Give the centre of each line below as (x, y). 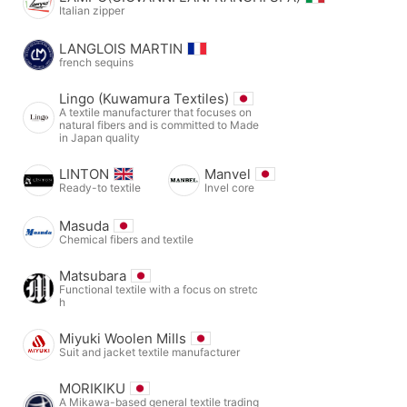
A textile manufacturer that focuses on (155, 112)
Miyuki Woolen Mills (123, 338)
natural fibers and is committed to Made (159, 124)
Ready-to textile (100, 187)
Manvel (228, 174)
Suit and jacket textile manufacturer (149, 352)
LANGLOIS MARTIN (121, 48)
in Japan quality (99, 137)
